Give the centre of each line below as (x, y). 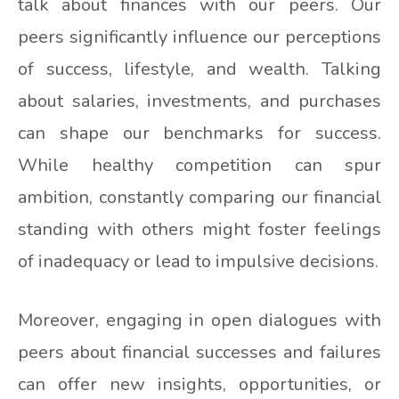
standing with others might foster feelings (199, 230)
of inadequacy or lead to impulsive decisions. (198, 262)
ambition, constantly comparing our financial (199, 198)
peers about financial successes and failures (199, 353)
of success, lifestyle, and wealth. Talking (199, 69)
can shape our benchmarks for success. (199, 134)
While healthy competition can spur (199, 166)
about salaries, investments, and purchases (199, 102)
